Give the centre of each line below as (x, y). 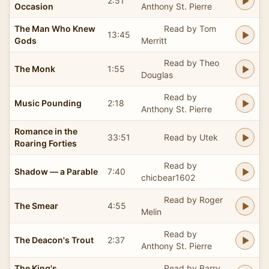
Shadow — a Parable (56, 171)
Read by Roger (193, 199)
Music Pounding (48, 103)
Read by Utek (191, 137)
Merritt (154, 40)
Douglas (157, 74)
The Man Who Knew (55, 28)
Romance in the (46, 131)
